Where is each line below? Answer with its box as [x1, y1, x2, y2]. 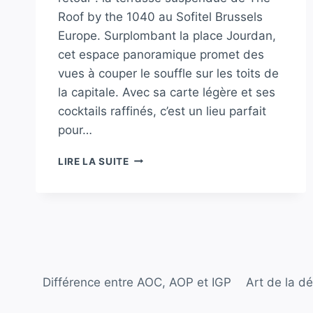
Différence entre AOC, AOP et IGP [43, 275, 232, 289]
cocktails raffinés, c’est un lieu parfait [58, 103, 266, 118]
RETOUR [128, 284, 170, 296]
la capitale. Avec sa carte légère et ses [58, 85, 275, 99]
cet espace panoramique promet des [58, 47, 264, 61]
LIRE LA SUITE [58, 155, 129, 167]
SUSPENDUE [128, 181, 191, 193]
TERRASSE [128, 166, 182, 178]
